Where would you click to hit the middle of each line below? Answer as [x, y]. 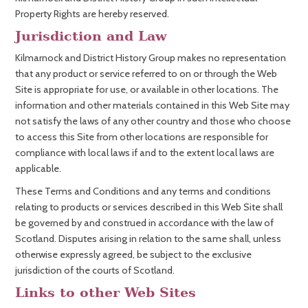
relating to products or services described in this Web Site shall [149, 207]
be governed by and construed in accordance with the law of [144, 223]
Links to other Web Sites [106, 293]
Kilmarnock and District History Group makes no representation [151, 58]
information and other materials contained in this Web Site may [152, 105]
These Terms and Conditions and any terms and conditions [143, 191]
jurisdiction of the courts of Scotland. [95, 270]
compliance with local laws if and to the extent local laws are [145, 153]
